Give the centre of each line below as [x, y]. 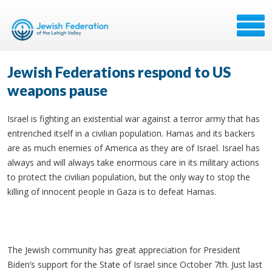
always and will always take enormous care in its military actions [133, 162]
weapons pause [57, 90]
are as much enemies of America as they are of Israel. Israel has [134, 148]
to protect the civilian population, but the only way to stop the [129, 177]
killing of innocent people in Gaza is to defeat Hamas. [112, 192]
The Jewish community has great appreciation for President [124, 250]
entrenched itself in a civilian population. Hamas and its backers [131, 133]
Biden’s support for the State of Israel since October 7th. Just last [135, 264]
